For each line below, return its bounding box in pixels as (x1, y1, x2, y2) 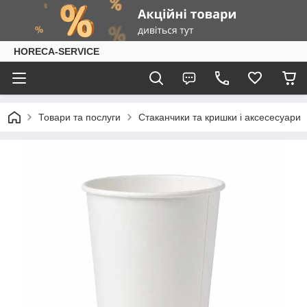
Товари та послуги (38, 112, 121, 123)
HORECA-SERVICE (14, 46, 99, 57)
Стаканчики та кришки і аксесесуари (138, 112, 301, 123)
